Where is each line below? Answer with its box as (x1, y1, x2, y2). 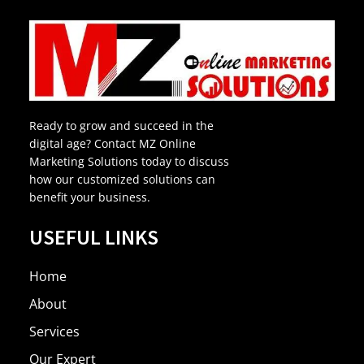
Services (29, 323, 80, 341)
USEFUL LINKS (29, 223, 158, 251)
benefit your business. (29, 188, 150, 205)
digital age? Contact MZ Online (29, 135, 196, 151)
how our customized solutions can (29, 171, 215, 187)
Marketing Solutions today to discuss (29, 153, 229, 169)
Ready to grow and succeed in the (29, 117, 214, 133)
